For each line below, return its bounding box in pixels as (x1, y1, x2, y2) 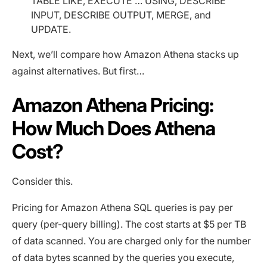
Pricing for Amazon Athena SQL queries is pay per (12, 201, 233, 214)
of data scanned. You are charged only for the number (12, 235, 251, 247)
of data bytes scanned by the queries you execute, (12, 252, 234, 264)
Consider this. (12, 175, 73, 188)
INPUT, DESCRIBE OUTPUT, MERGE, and (31, 9, 211, 21)
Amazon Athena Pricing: (12, 93, 214, 117)
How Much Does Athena (12, 116, 216, 141)
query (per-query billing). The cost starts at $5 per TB (12, 218, 246, 231)
